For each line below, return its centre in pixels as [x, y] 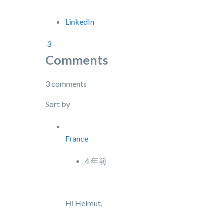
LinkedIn [80, 21]
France [77, 138]
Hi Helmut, [84, 203]
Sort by [58, 104]
